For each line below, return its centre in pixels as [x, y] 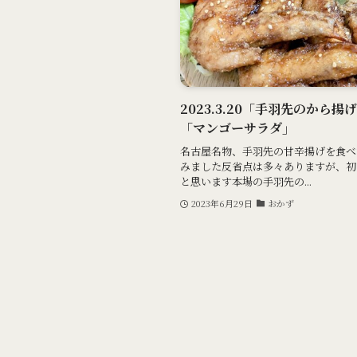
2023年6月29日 [222, 203]
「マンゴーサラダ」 [237, 128]
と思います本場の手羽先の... [246, 181]
